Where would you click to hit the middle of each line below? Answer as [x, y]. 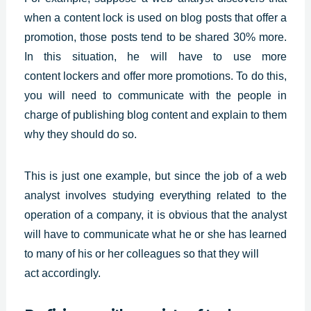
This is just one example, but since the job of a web [155, 176]
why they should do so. [80, 134]
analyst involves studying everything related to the [155, 195]
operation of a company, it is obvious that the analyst [155, 215]
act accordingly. [62, 273]
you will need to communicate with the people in [155, 95]
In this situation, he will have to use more [155, 56]
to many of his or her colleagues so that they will [141, 253]
